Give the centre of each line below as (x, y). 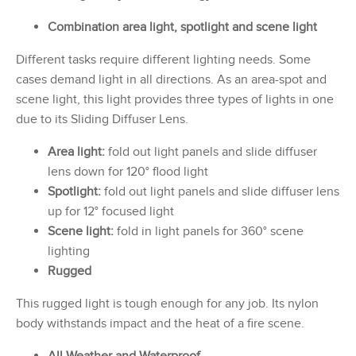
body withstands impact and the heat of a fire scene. (160, 323)
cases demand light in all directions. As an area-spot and (171, 79)
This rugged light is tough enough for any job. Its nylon (167, 303)
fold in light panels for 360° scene (209, 231)
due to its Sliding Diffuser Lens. (102, 119)
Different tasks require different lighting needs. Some (163, 59)
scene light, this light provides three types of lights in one (175, 99)
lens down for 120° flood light (128, 171)
